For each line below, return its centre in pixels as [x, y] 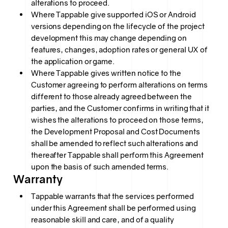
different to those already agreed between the [111, 96]
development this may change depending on [109, 38]
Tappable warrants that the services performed [112, 196]
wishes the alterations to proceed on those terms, [117, 120]
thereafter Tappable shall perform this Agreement [117, 155]
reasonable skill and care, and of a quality [102, 220]
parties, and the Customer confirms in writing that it [120, 108]
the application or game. [73, 61]
